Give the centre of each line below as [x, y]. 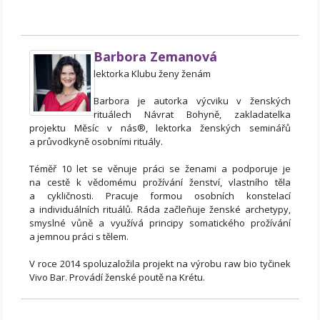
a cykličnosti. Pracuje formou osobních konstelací [160, 195]
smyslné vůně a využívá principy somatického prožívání [160, 222]
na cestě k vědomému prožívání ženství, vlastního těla [160, 182]
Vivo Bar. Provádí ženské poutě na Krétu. [117, 277]
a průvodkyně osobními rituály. [96, 141]
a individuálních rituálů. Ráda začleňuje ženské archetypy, [160, 209]
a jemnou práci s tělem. [79, 236]
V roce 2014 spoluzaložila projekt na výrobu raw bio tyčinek [160, 263]
